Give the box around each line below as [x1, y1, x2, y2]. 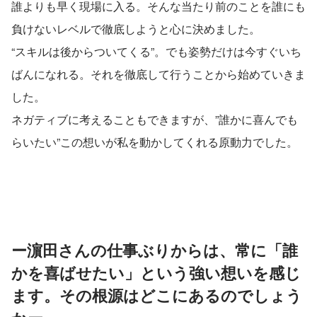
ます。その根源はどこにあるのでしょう [11, 283, 302, 306]
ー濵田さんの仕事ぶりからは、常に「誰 [11, 238, 298, 261]
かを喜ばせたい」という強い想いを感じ [11, 260, 301, 284]
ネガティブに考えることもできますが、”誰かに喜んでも [11, 110, 298, 127]
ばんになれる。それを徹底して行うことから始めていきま [11, 65, 306, 82]
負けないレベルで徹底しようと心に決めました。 [11, 20, 260, 37]
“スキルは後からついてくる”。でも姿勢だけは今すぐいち [11, 42, 301, 59]
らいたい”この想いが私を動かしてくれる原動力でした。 [11, 133, 298, 150]
